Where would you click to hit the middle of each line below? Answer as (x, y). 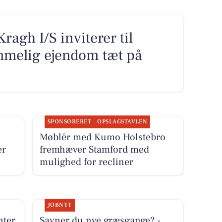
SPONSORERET (69, 121)
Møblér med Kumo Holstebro (102, 137)
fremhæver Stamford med (94, 149)
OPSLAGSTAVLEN (122, 121)
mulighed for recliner (86, 162)
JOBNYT (59, 205)
